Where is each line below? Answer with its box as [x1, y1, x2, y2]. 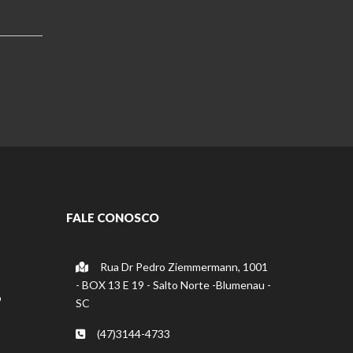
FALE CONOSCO [65, 210, 159, 225]
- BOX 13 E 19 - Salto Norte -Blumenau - [75, 278, 271, 292]
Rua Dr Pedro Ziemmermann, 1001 [97, 260, 268, 273]
